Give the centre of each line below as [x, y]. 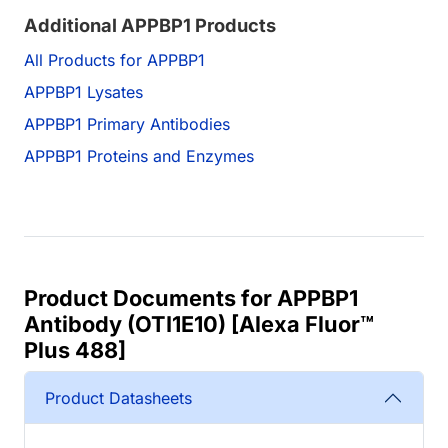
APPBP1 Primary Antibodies [127, 124]
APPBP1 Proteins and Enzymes [139, 156]
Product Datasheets [118, 397]
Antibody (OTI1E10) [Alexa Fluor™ [199, 324]
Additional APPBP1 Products [150, 25]
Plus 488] [75, 350]
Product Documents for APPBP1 [191, 298]
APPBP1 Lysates [83, 92]
